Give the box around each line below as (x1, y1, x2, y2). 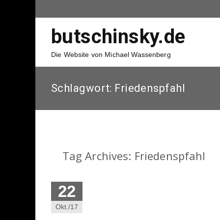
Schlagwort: (51, 82, 115, 94)
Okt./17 (55, 203, 79, 211)
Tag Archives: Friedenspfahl (62, 148, 206, 163)
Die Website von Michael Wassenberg (51, 51, 171, 58)
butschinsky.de (51, 25, 186, 48)
